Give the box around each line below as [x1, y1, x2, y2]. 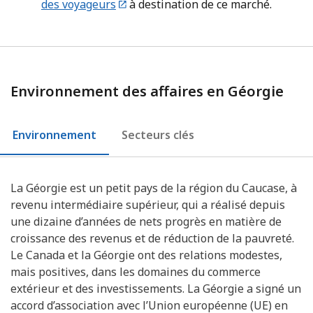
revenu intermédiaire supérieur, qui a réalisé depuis [10, 196, 285, 212]
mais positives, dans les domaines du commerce [10, 263, 261, 279]
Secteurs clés [122, 126, 194, 143]
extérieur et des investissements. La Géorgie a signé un [10, 280, 301, 296]
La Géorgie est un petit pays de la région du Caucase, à [10, 180, 297, 196]
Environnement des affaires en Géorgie [10, 81, 284, 101]
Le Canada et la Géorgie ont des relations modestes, [10, 247, 282, 263]
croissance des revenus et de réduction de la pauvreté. [10, 230, 294, 246]
